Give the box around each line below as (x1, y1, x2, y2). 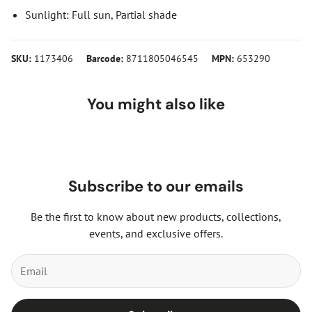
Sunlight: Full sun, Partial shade (25, 7, 177, 22)
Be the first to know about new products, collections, (31, 209, 281, 224)
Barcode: (86, 51, 123, 65)
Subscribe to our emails (68, 175, 244, 196)
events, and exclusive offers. (89, 226, 223, 240)
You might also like (87, 93, 225, 114)
